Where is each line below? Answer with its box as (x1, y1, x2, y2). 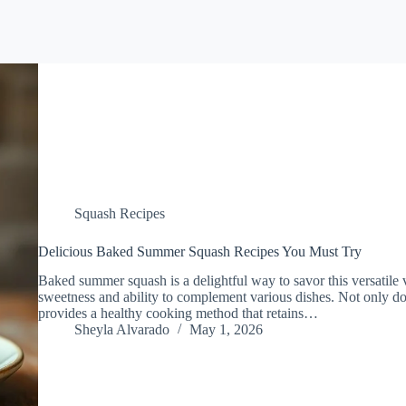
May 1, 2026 (188, 322, 263, 338)
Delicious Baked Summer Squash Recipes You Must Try (37, 243, 362, 259)
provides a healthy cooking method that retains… (37, 305, 318, 322)
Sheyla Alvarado (73, 322, 169, 338)
